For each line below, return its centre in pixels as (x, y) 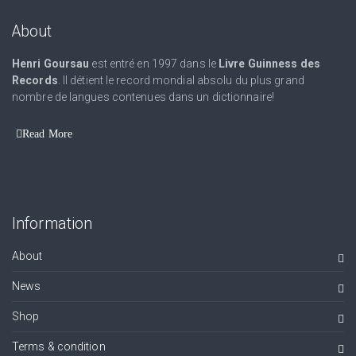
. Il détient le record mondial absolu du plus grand (181, 80)
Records (35, 80)
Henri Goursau (51, 63)
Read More (48, 133)
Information (52, 223)
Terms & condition (59, 346)
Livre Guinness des (269, 63)
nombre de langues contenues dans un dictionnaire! (143, 97)
